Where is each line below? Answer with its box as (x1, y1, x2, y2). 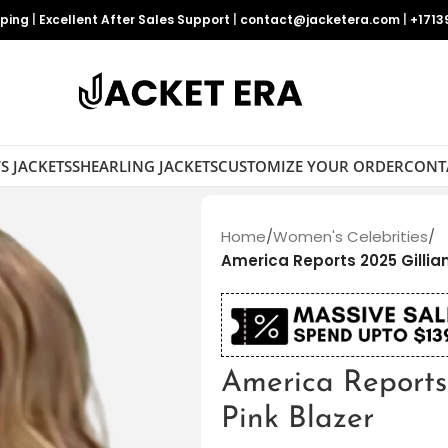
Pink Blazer (220, 404, 374, 436)
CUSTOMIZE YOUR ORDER (217, 155, 404, 176)
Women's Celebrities (272, 226, 428, 247)
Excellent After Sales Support (39, 11, 230, 28)
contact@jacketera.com (240, 11, 400, 28)
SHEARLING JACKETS (71, 155, 218, 176)
